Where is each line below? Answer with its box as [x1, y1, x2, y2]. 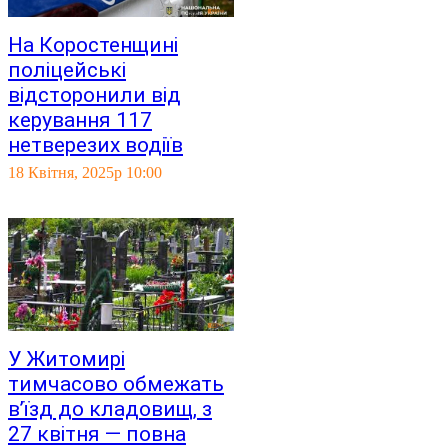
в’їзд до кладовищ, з [8, 397, 212, 421]
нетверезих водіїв [8, 133, 183, 157]
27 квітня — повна [8, 422, 186, 446]
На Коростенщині [8, 33, 178, 57]
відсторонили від [8, 83, 181, 107]
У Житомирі [8, 347, 125, 371]
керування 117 [8, 108, 152, 132]
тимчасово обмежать [8, 372, 224, 396]
